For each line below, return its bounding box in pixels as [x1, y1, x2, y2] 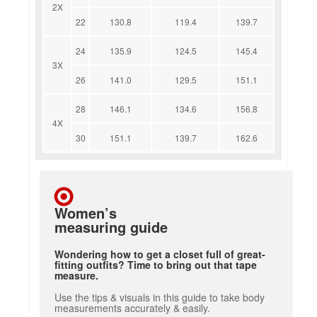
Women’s [54, 202, 117, 223]
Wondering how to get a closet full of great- [54, 246, 266, 261]
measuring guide [54, 216, 168, 237]
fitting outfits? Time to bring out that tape [54, 257, 258, 272]
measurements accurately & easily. [54, 300, 211, 315]
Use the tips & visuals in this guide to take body [54, 289, 265, 304]
